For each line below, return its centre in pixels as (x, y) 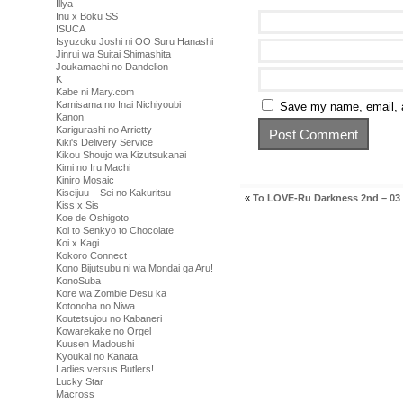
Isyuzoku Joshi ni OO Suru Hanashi (134, 41)
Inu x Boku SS (87, 16)
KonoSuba (78, 281)
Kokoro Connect (91, 255)
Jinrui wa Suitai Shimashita (113, 54)
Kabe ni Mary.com (95, 92)
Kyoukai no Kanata (97, 356)
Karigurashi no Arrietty (104, 130)
